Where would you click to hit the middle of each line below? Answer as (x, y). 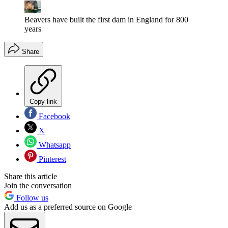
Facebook (53, 116)
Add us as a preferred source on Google (68, 207)
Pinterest (51, 159)
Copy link (43, 101)
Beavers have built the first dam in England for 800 (106, 19)
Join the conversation (38, 185)
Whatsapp (54, 145)
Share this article (31, 176)
